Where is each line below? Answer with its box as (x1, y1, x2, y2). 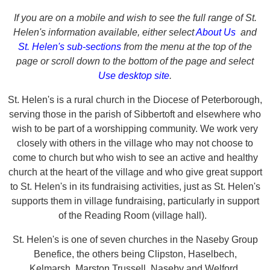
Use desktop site (98, 71, 169, 81)
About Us (196, 27, 238, 37)
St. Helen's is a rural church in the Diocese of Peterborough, (8, 95, 262, 105)
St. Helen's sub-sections (18, 42, 124, 52)
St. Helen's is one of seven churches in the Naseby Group (12, 234, 258, 245)
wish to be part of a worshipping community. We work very (12, 124, 258, 134)
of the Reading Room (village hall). (58, 210, 212, 221)
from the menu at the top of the (124, 42, 252, 52)
